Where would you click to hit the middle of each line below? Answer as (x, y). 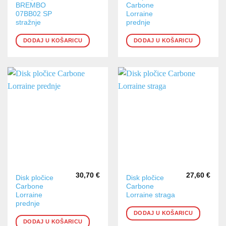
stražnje (29, 22)
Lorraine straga (151, 195)
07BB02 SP (34, 14)
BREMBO (31, 5)
